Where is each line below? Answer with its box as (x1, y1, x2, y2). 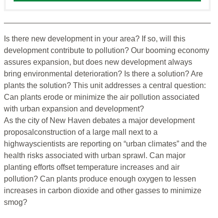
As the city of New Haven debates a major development (4, 116, 195, 125)
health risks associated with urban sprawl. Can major (4, 151, 185, 160)
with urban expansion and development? (4, 105, 144, 113)
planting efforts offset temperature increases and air (4, 163, 180, 172)
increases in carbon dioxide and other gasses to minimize (4, 186, 201, 195)
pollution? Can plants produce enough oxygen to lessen (4, 175, 196, 183)
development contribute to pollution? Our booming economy (4, 46, 209, 55)
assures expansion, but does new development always (4, 58, 192, 67)
